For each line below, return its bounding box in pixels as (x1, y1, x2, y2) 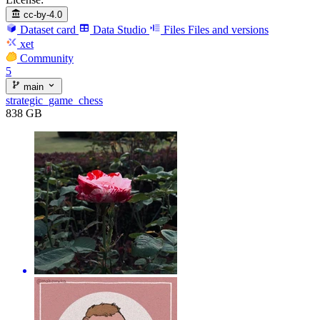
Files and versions (188, 24, 269, 36)
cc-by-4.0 (24, 9, 63, 21)
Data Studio (93, 24, 146, 36)
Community (20, 52, 74, 65)
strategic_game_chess (6, 94, 103, 106)
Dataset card (20, 24, 76, 36)
